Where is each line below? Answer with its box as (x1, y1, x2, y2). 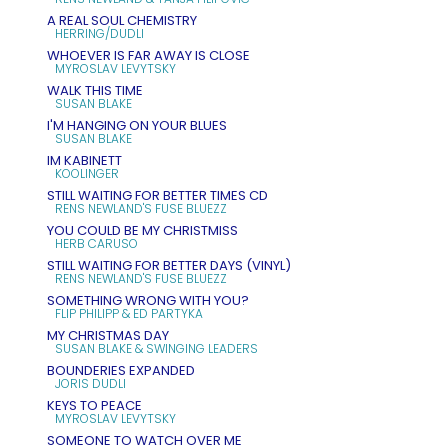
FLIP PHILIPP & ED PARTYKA (55, 304, 203, 322)
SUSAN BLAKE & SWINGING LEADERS (55, 339, 258, 357)
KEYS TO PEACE (47, 395, 142, 415)
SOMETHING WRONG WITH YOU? (47, 290, 249, 310)
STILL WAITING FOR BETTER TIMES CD (47, 185, 268, 205)
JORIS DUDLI (55, 374, 126, 392)
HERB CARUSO (55, 234, 138, 252)
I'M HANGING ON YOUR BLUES (47, 115, 227, 135)
